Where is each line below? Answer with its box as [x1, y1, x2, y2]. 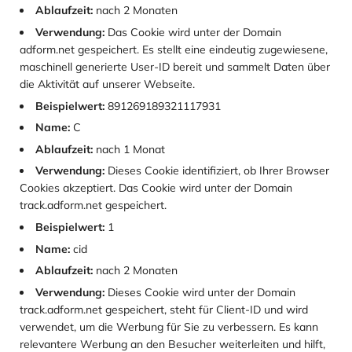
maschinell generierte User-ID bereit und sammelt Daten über [20, 60, 330, 75]
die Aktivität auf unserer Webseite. [20, 77, 195, 92]
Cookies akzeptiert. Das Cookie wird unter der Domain [20, 181, 292, 196]
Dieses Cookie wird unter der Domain [104, 284, 295, 299]
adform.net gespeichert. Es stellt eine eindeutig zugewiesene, [20, 42, 328, 57]
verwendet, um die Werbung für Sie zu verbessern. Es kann [20, 319, 318, 334]
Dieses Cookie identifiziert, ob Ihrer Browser [104, 163, 329, 178]
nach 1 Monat [93, 141, 165, 156]
